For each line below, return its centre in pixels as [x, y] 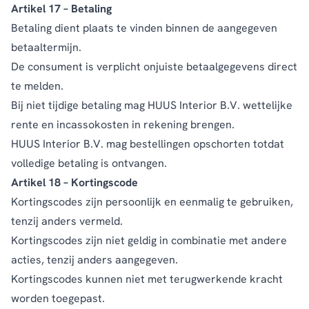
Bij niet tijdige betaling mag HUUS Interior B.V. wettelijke [152, 105]
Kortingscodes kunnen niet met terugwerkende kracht [147, 279]
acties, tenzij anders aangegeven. [94, 259]
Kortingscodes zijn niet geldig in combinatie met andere [149, 240]
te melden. [37, 86]
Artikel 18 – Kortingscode [74, 182]
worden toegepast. [58, 298]
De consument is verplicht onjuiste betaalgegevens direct [154, 66]
